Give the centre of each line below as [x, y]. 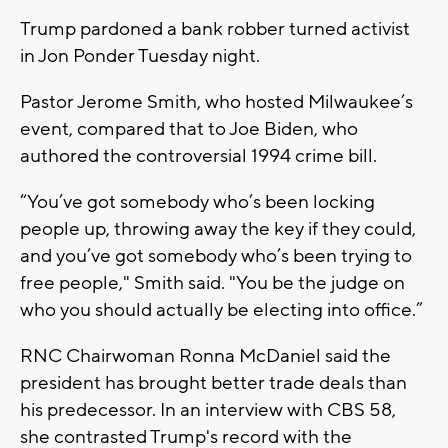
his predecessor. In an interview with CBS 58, [208, 409]
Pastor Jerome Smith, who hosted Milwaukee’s [216, 101]
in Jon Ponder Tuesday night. [140, 55]
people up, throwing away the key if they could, [218, 228]
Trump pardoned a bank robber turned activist [215, 28]
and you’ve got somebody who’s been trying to [216, 255]
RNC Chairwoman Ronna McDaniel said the [205, 355]
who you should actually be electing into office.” [221, 309]
